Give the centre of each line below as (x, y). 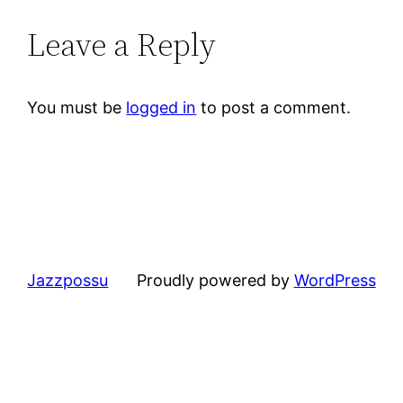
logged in (161, 107)
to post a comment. (274, 107)
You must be (77, 107)
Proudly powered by (215, 280)
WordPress (335, 280)
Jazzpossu (68, 280)
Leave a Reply (122, 44)
